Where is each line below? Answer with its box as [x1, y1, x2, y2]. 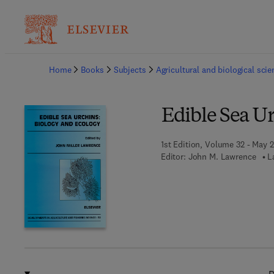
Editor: [160, 151, 186, 162]
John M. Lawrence [188, 151, 256, 162]
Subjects [113, 64, 146, 75]
